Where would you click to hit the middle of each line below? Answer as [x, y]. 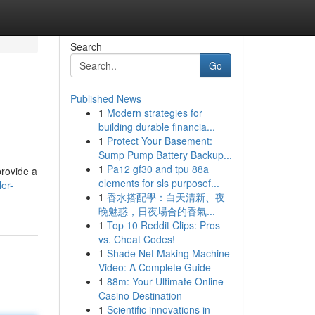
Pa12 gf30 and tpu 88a [157, 169]
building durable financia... [156, 127]
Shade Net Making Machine [168, 253]
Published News [105, 98]
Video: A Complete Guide [154, 267]
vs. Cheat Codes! [136, 239]
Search [86, 46]
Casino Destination [140, 295]
